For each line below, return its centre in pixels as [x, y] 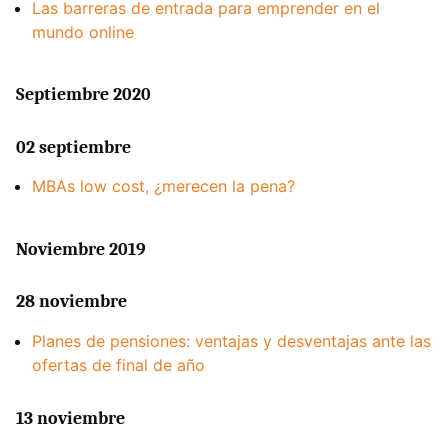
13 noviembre [70, 418]
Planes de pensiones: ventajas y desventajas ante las [231, 340]
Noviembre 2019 [81, 249]
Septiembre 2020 [83, 95]
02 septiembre [73, 147]
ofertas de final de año [118, 364]
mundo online [83, 31]
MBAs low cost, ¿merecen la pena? [163, 186]
